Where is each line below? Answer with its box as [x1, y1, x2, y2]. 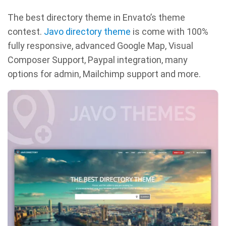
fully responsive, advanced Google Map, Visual [8, 40, 193, 51]
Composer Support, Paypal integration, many [8, 54, 188, 65]
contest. [8, 26, 44, 37]
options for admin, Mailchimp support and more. [8, 68, 201, 79]
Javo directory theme [44, 26, 131, 37]
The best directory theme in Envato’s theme [8, 12, 185, 23]
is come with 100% [131, 26, 208, 37]
